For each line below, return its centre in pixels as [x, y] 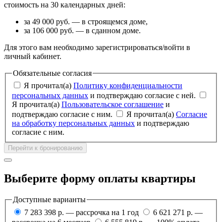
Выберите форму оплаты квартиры [100, 179]
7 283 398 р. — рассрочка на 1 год [82, 212]
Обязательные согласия [52, 73]
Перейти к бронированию [45, 148]
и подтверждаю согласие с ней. [144, 96]
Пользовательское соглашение [112, 105]
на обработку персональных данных [73, 123]
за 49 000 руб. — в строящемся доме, [86, 21]
